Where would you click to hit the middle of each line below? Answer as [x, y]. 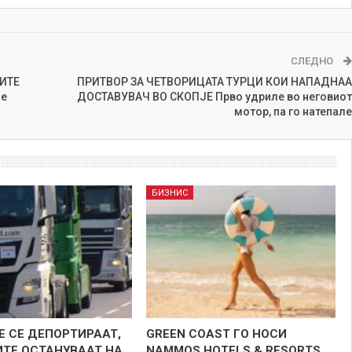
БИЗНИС [169, 192]
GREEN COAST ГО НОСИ [216, 334]
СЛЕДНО [313, 60]
